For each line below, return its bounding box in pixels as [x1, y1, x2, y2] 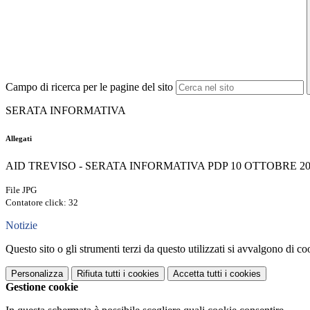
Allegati [6, 134, 32, 143]
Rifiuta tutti [77, 268, 120, 280]
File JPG [6, 185, 37, 196]
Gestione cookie [6, 281, 78, 293]
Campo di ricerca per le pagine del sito [6, 81, 173, 93]
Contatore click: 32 [6, 197, 78, 208]
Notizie [6, 219, 37, 232]
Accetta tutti [173, 268, 222, 280]
